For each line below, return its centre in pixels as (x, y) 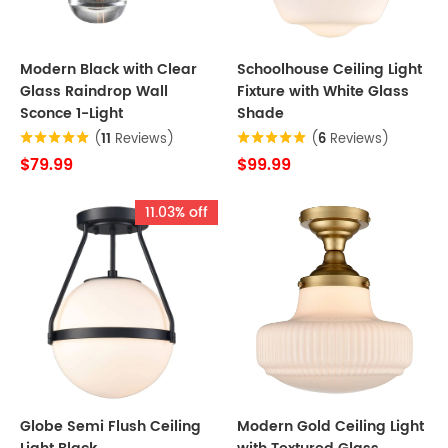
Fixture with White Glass (323, 91)
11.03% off (176, 212)
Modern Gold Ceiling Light (330, 426)
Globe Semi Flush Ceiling (110, 426)
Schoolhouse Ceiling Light (329, 69)
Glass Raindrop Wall (94, 91)
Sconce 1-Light (71, 113)
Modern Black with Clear (108, 69)
